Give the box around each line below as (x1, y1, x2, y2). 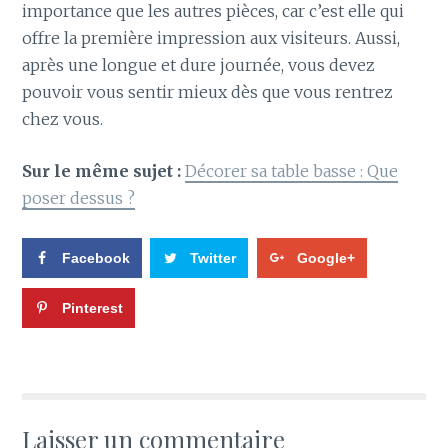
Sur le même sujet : (22, 161, 182, 182)
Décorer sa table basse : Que (185, 161, 399, 182)
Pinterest (62, 299, 124, 316)
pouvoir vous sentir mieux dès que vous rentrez (22, 81, 394, 102)
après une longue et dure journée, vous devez (22, 54, 376, 75)
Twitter (190, 249, 237, 266)
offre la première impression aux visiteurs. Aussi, (22, 27, 401, 48)
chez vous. (22, 108, 104, 129)
